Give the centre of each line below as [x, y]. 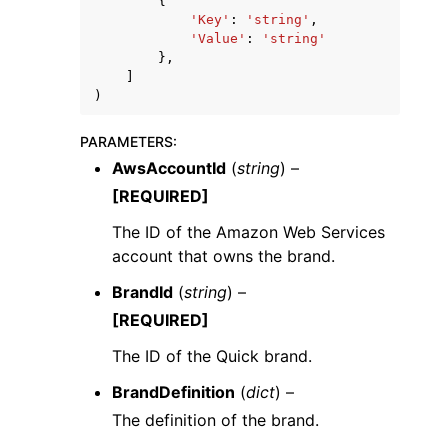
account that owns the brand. [223, 256]
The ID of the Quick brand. [212, 356]
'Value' [218, 38]
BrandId [142, 292]
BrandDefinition [173, 392]
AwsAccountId [169, 168]
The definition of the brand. [215, 420]
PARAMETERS [126, 141]
